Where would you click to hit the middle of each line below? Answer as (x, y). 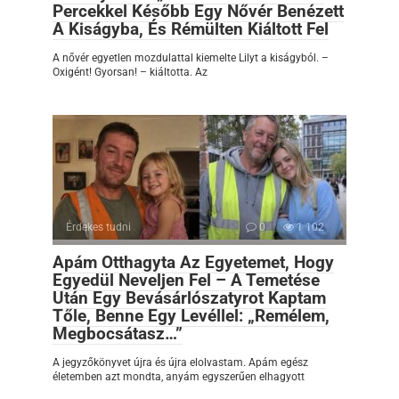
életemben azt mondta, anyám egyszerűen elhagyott (179, 376)
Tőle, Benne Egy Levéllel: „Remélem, (191, 315)
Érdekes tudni (98, 227)
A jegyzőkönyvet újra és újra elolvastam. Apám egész (180, 362)
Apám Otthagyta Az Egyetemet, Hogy (193, 262)
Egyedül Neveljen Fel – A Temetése (186, 280)
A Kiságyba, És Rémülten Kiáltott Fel (191, 28)
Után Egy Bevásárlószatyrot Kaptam (189, 297)
